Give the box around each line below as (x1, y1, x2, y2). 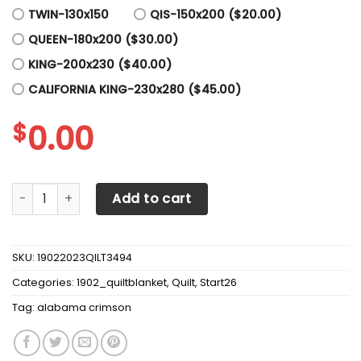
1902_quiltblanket (77, 275, 167, 289)
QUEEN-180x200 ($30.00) (28, 31, 178, 48)
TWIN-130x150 (28, 6, 109, 23)
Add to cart (112, 189, 192, 208)
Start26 (200, 275, 237, 289)
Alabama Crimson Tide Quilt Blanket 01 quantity (11, 182, 300, 199)
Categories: (12, 275, 77, 289)
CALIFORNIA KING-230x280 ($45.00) (28, 81, 241, 98)
